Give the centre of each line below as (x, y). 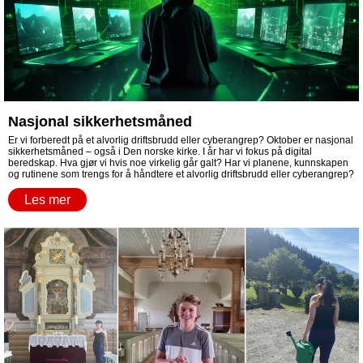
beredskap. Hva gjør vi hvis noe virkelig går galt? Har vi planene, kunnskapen (178, 163)
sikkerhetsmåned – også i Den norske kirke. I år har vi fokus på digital (160, 152)
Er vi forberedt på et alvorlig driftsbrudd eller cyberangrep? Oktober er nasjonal (181, 140)
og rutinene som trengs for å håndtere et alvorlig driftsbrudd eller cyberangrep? (181, 174)
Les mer (47, 200)
